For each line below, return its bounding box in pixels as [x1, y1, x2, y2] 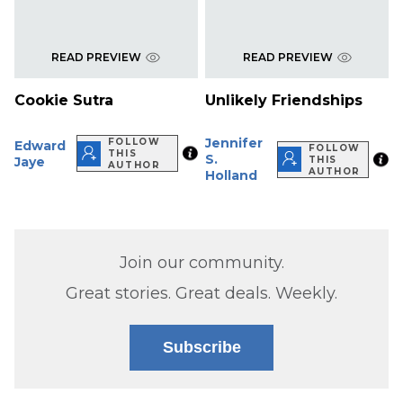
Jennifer [205, 135, 264, 152]
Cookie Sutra [14, 92, 113, 110]
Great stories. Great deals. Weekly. [66, 283, 337, 304]
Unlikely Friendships [205, 92, 363, 110]
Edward [14, 137, 66, 154]
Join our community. [119, 253, 284, 273]
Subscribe [162, 338, 241, 357]
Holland [205, 167, 258, 184]
